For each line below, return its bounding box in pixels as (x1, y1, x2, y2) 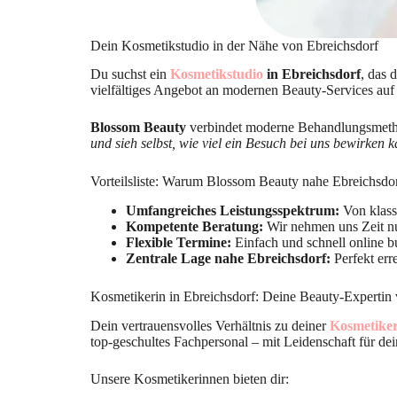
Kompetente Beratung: (126, 219, 263, 235)
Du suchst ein (90, 66, 170, 82)
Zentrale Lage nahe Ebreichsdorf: (126, 251, 331, 267)
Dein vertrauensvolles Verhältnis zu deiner (90, 317, 330, 333)
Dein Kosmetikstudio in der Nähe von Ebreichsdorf (90, 37, 378, 53)
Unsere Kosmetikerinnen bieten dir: (90, 370, 289, 386)
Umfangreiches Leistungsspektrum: (126, 203, 339, 219)
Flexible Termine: (126, 235, 231, 251)
